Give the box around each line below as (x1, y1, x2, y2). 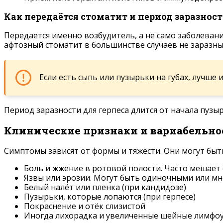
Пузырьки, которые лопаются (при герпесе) (24, 191, 196, 203)
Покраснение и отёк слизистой (24, 201, 145, 212)
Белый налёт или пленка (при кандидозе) (24, 182, 186, 193)
